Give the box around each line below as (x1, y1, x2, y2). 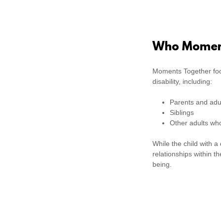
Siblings (169, 108, 194, 116)
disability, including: (152, 77, 213, 85)
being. (152, 160, 172, 168)
